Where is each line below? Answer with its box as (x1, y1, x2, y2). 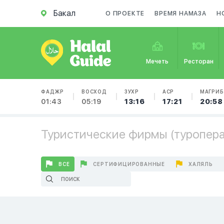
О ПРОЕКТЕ (105, 10, 145, 17)
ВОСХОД (81, 88, 107, 94)
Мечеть (146, 58, 169, 65)
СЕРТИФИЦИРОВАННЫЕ (93, 161, 165, 167)
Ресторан (183, 58, 213, 65)
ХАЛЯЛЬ (188, 161, 213, 167)
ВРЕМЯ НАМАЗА (154, 10, 206, 17)
